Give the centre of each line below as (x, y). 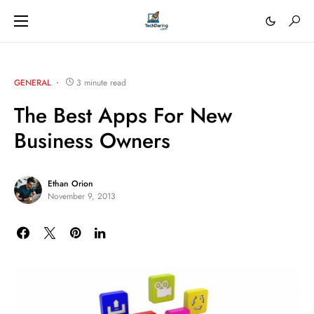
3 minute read (101, 83)
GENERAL (33, 83)
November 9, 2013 (82, 196)
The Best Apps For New (123, 115)
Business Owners (92, 141)
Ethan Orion (70, 184)
